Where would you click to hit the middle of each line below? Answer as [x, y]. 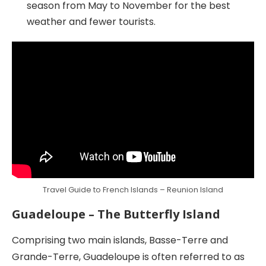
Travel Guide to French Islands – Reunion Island [133, 189]
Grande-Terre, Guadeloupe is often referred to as [128, 256]
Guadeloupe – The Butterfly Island [116, 214]
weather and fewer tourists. [91, 21]
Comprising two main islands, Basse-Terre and [120, 240]
